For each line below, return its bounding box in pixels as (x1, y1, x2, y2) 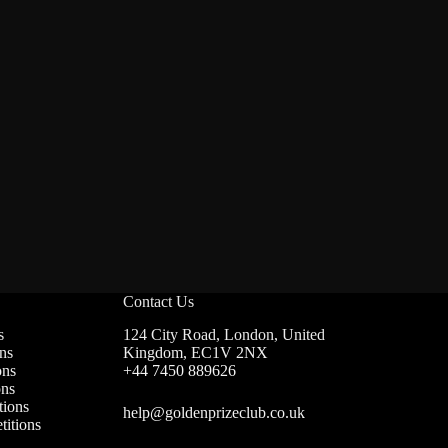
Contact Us (123, 293, 195, 311)
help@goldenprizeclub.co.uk (123, 404, 306, 421)
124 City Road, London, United (123, 326, 326, 343)
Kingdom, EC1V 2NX (123, 344, 269, 361)
